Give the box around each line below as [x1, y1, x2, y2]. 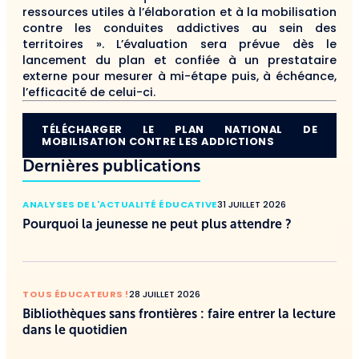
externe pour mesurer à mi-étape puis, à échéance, [22, 67, 337, 84]
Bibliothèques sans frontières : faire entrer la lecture [22, 307, 336, 321]
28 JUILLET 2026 [128, 288, 200, 301]
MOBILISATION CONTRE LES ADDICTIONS [42, 135, 274, 149]
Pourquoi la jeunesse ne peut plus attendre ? [22, 217, 292, 232]
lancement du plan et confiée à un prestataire [22, 51, 337, 68]
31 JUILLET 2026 [216, 198, 286, 212]
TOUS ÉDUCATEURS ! [22, 288, 129, 301]
